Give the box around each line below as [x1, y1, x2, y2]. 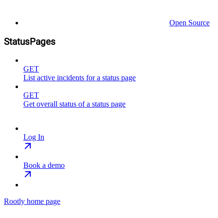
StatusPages [4, 36, 55, 47]
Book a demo [23, 161, 65, 170]
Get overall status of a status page [23, 100, 126, 109]
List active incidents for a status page [23, 73, 136, 82]
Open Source [169, 18, 210, 27]
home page [25, 197, 60, 206]
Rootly [4, 197, 25, 206]
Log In [23, 133, 44, 142]
